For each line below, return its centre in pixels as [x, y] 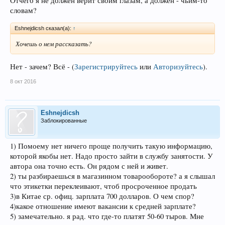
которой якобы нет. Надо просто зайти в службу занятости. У [111, 156]
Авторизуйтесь [178, 67]
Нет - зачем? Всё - [41, 67]
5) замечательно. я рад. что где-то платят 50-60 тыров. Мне [107, 216]
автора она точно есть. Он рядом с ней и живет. [89, 166]
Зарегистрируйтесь [106, 67]
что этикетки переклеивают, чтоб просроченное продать [103, 186]
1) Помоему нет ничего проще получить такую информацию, [111, 146]
